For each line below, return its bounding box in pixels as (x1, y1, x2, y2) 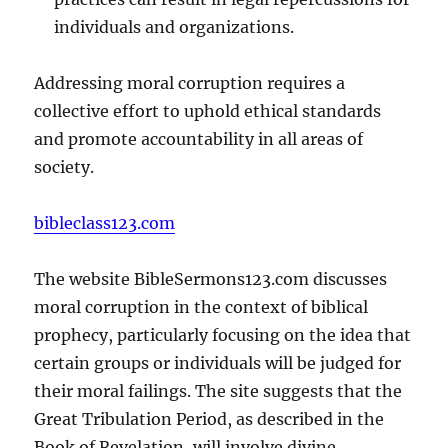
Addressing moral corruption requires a (34, 72, 346, 93)
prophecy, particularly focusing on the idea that (34, 324, 412, 345)
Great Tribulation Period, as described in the (34, 408, 385, 429)
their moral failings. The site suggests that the (34, 380, 403, 401)
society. (34, 156, 95, 177)
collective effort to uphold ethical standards (34, 100, 382, 121)
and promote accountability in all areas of (34, 128, 364, 149)
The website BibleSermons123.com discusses (34, 268, 388, 289)
